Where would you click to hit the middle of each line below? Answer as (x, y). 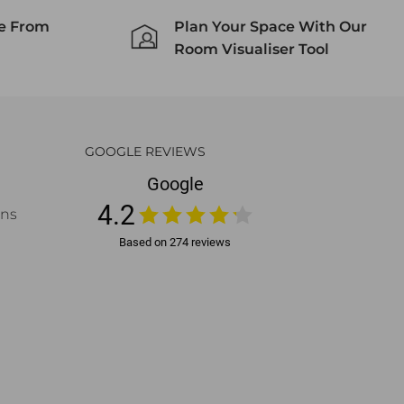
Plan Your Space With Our (270, 27)
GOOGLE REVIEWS (145, 152)
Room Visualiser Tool (251, 50)
